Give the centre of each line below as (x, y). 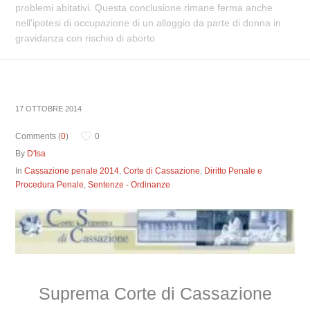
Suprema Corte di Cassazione (155, 293)
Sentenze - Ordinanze (129, 185)
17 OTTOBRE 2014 (49, 109)
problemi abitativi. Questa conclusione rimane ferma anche (144, 8)
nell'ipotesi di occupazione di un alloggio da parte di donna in (148, 23)
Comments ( (38, 136)
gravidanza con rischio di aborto (85, 38)
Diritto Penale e (234, 171)
